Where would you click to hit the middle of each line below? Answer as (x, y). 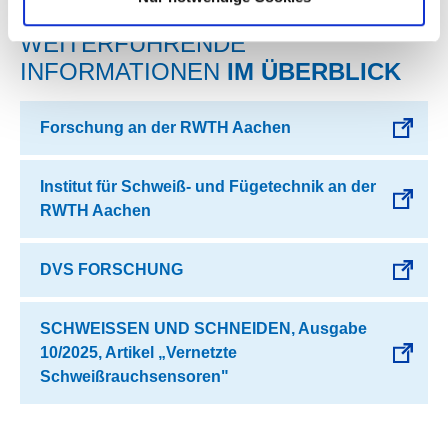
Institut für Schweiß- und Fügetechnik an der (208, 187)
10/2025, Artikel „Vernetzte (138, 353)
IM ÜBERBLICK (310, 72)
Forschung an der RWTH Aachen (165, 128)
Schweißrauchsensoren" (134, 377)
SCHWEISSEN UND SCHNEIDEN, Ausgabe (203, 329)
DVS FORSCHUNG (111, 270)
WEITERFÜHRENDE (133, 44)
